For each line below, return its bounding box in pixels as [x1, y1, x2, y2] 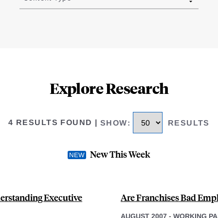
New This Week [90, 147, 150, 160]
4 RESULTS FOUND [8, 118, 92, 127]
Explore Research [49, 78, 169, 98]
